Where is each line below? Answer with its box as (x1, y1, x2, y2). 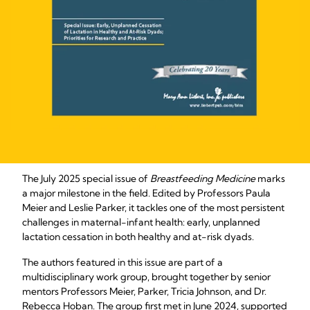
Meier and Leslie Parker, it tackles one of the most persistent (22, 201, 284, 214)
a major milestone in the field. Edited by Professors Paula (22, 187, 271, 199)
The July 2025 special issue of (22, 172, 150, 185)
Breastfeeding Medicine (150, 172, 255, 185)
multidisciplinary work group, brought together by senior (22, 271, 271, 283)
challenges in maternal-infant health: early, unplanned (22, 216, 260, 228)
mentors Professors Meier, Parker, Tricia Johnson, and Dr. (22, 285, 266, 298)
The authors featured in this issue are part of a (22, 256, 223, 268)
